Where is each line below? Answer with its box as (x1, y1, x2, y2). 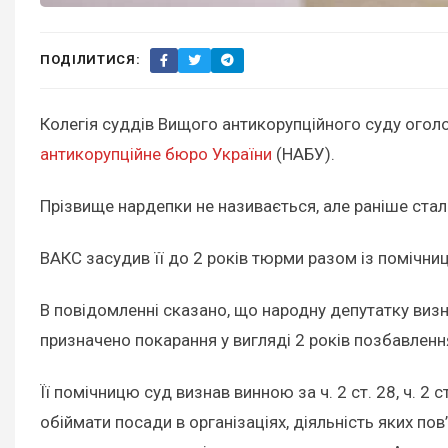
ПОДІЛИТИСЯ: (40, 52, 141, 68)
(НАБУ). (272, 143, 335, 164)
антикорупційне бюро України (40, 143, 272, 164)
